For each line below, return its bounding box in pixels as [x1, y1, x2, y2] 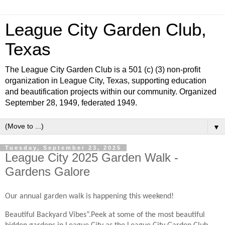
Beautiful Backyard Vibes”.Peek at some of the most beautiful [5, 210, 205, 219]
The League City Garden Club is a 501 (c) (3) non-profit [5, 65, 200, 74]
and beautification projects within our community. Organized [5, 87, 216, 96]
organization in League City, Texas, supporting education [5, 76, 206, 85]
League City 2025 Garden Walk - [5, 151, 178, 164]
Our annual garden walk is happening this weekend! [5, 192, 174, 200]
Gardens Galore [5, 165, 90, 178]
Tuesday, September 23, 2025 [5, 145, 122, 151]
